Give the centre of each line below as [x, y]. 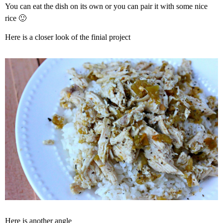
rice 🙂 [16, 18]
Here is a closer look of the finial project [68, 37]
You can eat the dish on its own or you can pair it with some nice [106, 6]
